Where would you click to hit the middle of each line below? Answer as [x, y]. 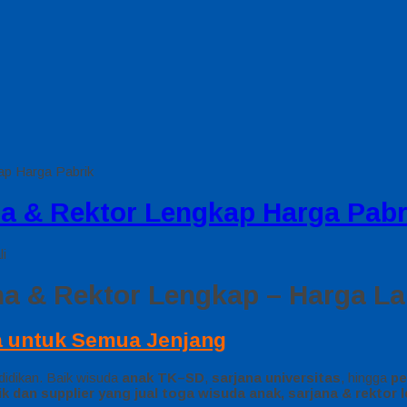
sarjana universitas [276, 378]
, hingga [366, 378]
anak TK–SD [163, 378]
